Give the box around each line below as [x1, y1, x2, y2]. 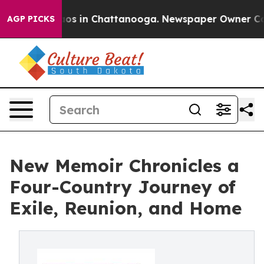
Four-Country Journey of [9, 176, 236, 198]
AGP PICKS [7, 14, 55, 24]
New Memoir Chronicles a [9, 154, 239, 177]
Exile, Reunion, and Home [9, 197, 242, 219]
